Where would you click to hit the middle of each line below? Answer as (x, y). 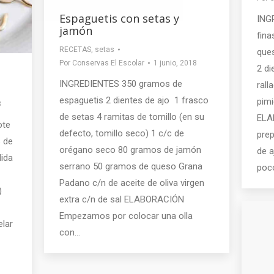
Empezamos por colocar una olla (126, 216)
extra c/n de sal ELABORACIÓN (122, 199)
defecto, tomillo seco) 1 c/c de (122, 133)
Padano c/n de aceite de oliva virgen (132, 183)
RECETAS (75, 49)
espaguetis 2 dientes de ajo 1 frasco (134, 100)
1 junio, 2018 (175, 63)
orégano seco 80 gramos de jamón (130, 150)
